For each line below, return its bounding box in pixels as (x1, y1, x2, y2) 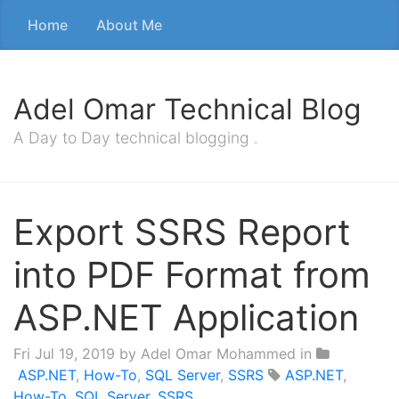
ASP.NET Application (13, 296, 359, 339)
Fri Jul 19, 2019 (13, 345, 115, 362)
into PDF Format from (13, 253, 370, 297)
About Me (96, 16, 162, 34)
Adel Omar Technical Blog (13, 92, 362, 126)
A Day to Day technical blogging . (13, 128, 258, 147)
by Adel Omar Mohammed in (115, 345, 316, 362)
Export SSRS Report (13, 210, 351, 254)
